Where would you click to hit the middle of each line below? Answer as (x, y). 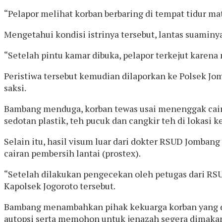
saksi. (15, 87)
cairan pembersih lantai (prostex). (72, 153)
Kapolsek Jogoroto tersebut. (60, 186)
